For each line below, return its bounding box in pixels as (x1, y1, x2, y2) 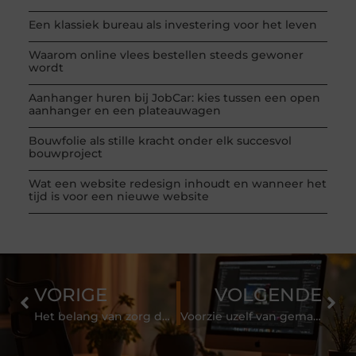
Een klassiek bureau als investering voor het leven (28, 17, 317, 32)
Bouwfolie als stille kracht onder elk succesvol (28, 133, 292, 148)
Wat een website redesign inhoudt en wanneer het (28, 176, 327, 191)
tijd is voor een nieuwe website (28, 188, 209, 203)
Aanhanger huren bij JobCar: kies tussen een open (28, 90, 320, 105)
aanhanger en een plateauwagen (28, 103, 221, 118)
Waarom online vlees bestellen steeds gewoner (28, 47, 304, 62)
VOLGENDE (215, 283, 323, 306)
